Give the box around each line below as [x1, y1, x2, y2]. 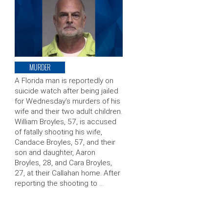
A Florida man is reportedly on [15, 76, 113, 86]
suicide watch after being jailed [15, 87, 118, 96]
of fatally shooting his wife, [15, 128, 102, 137]
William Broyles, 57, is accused [15, 117, 116, 127]
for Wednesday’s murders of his [15, 97, 120, 106]
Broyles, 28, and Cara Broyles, [15, 158, 112, 168]
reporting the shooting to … [15, 179, 104, 188]
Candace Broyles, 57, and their [15, 138, 115, 147]
